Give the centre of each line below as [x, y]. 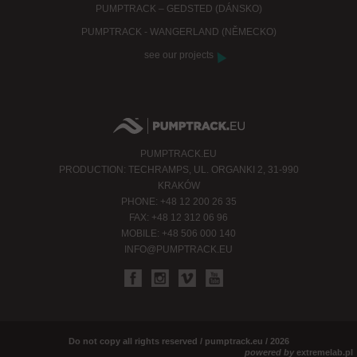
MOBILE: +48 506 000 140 [178, 234]
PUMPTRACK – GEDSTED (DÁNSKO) [178, 9]
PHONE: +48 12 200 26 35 [178, 202]
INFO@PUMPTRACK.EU [178, 250]
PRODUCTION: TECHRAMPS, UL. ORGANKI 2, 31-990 [178, 170]
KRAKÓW [178, 186]
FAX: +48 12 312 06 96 [178, 218]
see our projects [178, 55]
